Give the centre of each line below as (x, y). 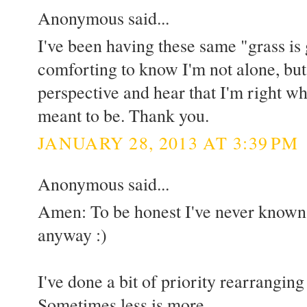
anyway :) (72, 235)
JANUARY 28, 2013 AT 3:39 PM (168, 142)
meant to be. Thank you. (123, 115)
